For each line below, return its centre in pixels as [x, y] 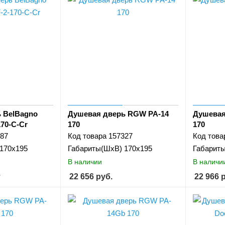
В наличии [85, 161]
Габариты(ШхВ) [95, 149]
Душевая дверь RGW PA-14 [119, 114]
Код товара [87, 136]
